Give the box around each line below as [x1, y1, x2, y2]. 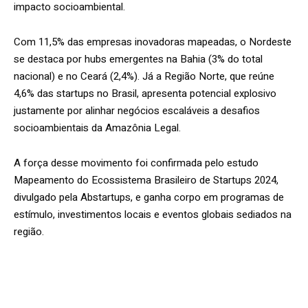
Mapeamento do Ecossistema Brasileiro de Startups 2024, [14, 172, 278, 188]
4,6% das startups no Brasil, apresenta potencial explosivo [14, 85, 276, 101]
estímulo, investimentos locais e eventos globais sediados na [14, 206, 291, 222]
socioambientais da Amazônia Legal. [14, 120, 181, 135]
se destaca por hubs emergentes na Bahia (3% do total [14, 51, 263, 67]
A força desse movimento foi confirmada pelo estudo [14, 155, 258, 170]
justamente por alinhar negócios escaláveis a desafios [14, 102, 260, 118]
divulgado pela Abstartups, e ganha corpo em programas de [14, 189, 284, 205]
